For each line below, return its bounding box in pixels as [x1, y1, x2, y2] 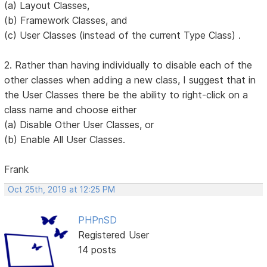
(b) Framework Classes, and [4, 14, 128, 27]
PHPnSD [77, 214, 117, 226]
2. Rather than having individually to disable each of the [4, 59, 253, 72]
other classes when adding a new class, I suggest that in [4, 74, 256, 86]
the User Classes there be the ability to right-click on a [4, 89, 249, 101]
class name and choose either [4, 104, 137, 116]
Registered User [77, 229, 149, 241]
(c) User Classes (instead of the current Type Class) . [4, 29, 241, 42]
